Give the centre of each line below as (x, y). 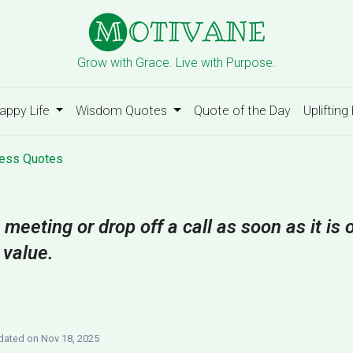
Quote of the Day (242, 111)
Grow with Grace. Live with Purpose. (176, 63)
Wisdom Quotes (123, 111)
